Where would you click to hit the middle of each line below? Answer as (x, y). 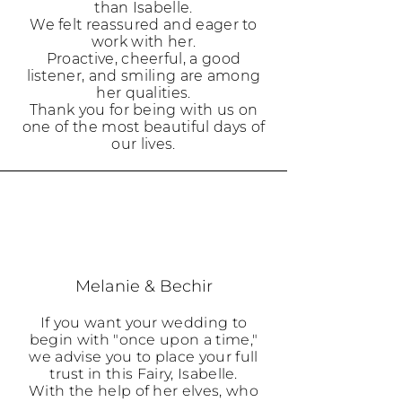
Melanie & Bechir (144, 286)
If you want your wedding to (144, 323)
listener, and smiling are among (144, 76)
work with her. (144, 42)
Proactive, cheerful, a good (144, 59)
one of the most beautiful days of (144, 127)
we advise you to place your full (144, 357)
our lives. (144, 144)
